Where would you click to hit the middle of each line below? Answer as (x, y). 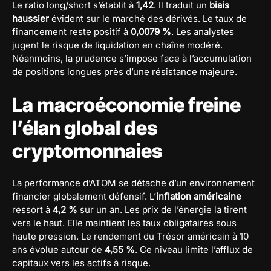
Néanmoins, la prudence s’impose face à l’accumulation (132, 58)
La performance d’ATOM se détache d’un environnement (133, 183)
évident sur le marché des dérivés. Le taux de (148, 18)
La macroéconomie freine (126, 105)
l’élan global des (85, 128)
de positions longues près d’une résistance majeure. (125, 71)
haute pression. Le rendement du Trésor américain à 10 (130, 236)
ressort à (32, 209)
